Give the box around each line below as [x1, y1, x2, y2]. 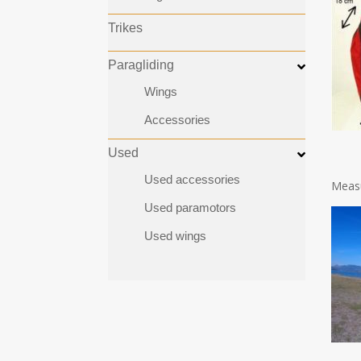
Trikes [108, 21, 143, 35]
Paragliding [108, 58, 175, 73]
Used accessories [144, 172, 241, 187]
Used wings [144, 229, 207, 243]
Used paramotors [144, 201, 237, 215]
